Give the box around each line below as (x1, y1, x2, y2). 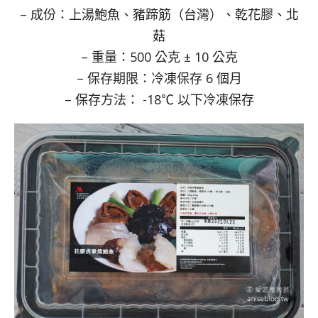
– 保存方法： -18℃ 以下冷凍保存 (64, 91, 254, 109)
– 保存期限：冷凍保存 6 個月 (76, 70, 242, 87)
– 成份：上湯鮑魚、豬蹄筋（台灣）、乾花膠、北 (19, 6, 299, 23)
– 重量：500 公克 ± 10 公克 (80, 48, 238, 66)
